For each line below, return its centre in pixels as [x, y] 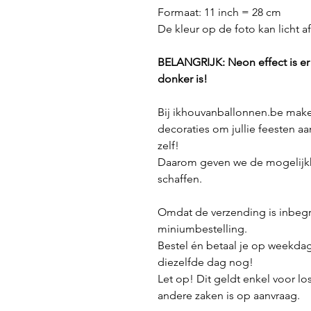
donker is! [183, 79]
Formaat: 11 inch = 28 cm [219, 12]
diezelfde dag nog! [205, 262]
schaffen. [180, 179]
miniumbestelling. [204, 229]
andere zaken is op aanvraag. [229, 295]
